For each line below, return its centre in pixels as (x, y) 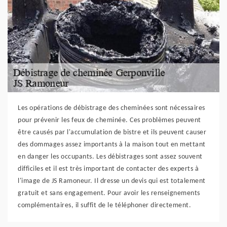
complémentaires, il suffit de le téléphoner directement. (104, 205)
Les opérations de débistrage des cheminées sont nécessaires (111, 108)
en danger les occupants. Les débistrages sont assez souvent (110, 157)
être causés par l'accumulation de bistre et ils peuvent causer (112, 133)
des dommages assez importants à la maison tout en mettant (112, 145)
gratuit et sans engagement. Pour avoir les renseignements (109, 193)
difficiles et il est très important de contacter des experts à (108, 169)
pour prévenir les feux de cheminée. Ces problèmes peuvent (109, 120)
